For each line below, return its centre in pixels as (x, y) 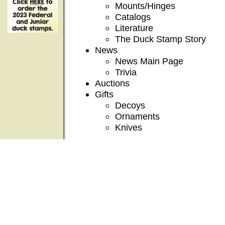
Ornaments (137, 116)
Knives (129, 127)
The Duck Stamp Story (160, 39)
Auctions (112, 83)
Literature (134, 28)
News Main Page (149, 61)
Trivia (126, 72)
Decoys (130, 105)
